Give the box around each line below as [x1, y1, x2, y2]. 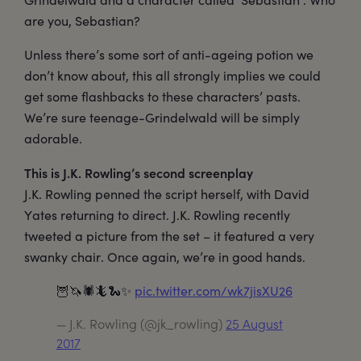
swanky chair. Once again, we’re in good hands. [24, 248, 305, 266]
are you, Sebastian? [24, 12, 140, 30]
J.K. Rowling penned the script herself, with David [24, 185, 309, 203]
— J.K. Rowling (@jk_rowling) [56, 315, 226, 333]
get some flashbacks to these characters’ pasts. [24, 88, 301, 106]
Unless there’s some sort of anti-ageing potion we [24, 46, 313, 64]
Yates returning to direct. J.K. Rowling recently [24, 206, 290, 224]
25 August [226, 315, 283, 333]
